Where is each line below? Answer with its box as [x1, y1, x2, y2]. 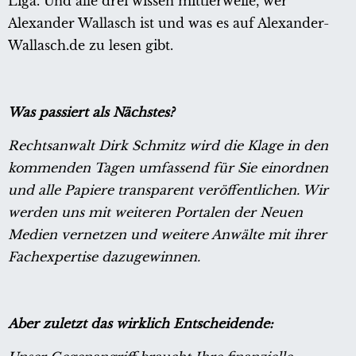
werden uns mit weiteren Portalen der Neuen [8, 203, 303, 220]
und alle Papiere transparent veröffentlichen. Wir [8, 181, 328, 198]
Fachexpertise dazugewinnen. [8, 248, 200, 265]
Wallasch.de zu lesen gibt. [8, 37, 173, 53]
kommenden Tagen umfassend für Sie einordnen [8, 159, 328, 176]
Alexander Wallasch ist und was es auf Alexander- [8, 14, 329, 31]
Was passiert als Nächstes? [8, 103, 174, 120]
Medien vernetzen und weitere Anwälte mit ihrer [8, 226, 327, 242]
